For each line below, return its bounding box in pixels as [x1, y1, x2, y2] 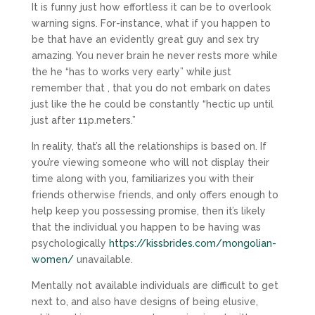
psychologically [31, 238, 109, 249]
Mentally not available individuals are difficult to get [31, 280, 278, 291]
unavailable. [73, 254, 133, 265]
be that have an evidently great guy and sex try [31, 34, 259, 45]
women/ [31, 254, 74, 265]
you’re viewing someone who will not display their [31, 157, 269, 168]
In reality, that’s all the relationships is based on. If [31, 141, 266, 152]
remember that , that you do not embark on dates [31, 82, 271, 94]
